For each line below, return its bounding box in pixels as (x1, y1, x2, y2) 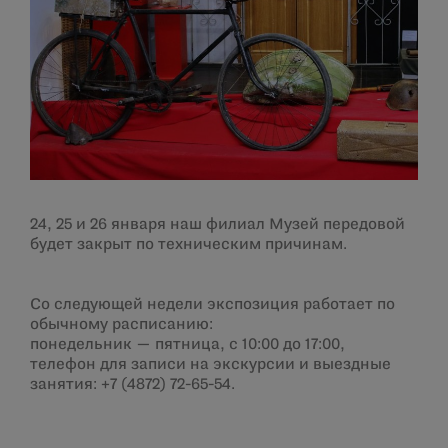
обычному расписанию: (30, 318, 213, 332)
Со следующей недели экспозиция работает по (30, 298, 395, 312)
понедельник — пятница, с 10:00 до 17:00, (30, 338, 345, 352)
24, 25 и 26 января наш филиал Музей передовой (30, 218, 405, 232)
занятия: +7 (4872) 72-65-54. (30, 378, 235, 392)
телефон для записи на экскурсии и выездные (30, 358, 391, 372)
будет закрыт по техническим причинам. (30, 238, 347, 252)
